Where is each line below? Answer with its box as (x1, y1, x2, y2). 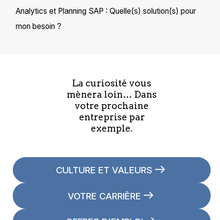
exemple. (91, 122, 133, 134)
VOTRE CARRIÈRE (67, 190, 141, 201)
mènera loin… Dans (67, 88, 157, 100)
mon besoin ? (15, 22, 61, 31)
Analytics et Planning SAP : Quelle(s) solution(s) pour (15, 6, 196, 16)
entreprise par (79, 111, 145, 123)
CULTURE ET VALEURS (56, 165, 152, 176)
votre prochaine (75, 100, 149, 111)
